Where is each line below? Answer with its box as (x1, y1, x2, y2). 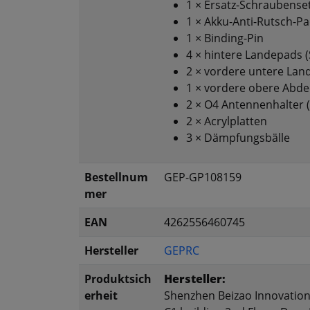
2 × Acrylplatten (186, 113, 267, 129)
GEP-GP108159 (164, 170, 241, 185)
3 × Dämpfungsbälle (186, 130, 290, 146)
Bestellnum (84, 170, 148, 185)
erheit (84, 288, 118, 304)
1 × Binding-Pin (186, 30, 264, 46)
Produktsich (84, 271, 152, 287)
